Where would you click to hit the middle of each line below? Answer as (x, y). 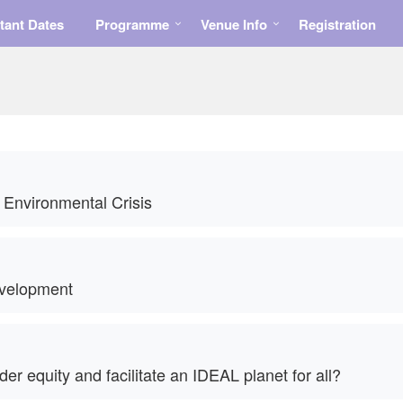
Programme (132, 24)
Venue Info (234, 24)
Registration (337, 24)
